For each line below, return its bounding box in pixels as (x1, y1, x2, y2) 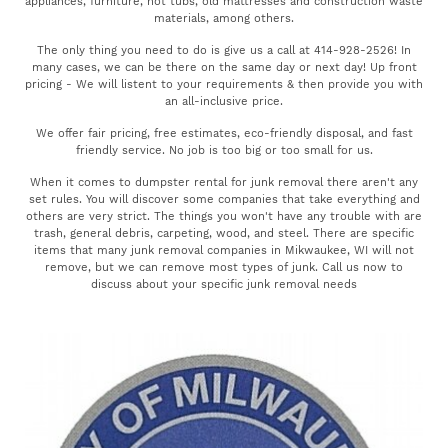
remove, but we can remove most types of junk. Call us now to (45, 261, 403, 275)
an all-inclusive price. (165, 95, 283, 109)
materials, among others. (154, 12, 294, 26)
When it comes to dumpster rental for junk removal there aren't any (30, 176, 418, 190)
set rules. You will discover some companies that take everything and (28, 193, 420, 207)
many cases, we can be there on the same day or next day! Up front (31, 61, 417, 75)
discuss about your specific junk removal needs (91, 278, 357, 292)
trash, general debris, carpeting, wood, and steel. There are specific (34, 227, 414, 241)
